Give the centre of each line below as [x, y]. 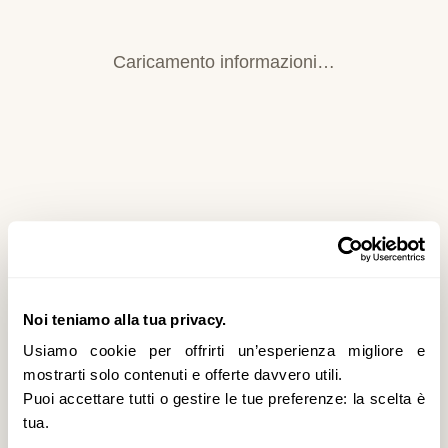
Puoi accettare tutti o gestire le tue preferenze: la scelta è [224, 399]
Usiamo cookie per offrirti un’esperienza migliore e [224, 351]
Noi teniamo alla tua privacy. [125, 319]
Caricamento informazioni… [224, 62]
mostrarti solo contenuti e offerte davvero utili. [183, 375]
